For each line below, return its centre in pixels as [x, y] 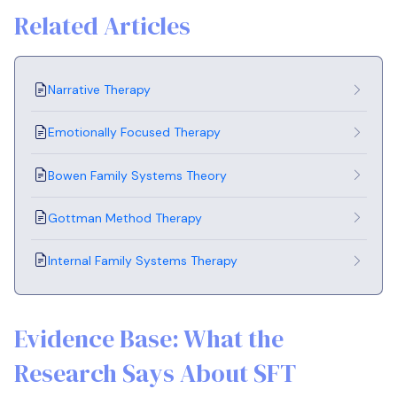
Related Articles [102, 26]
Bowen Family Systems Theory [137, 175]
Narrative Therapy [99, 90]
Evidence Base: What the [149, 338]
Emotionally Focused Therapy [134, 132]
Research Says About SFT [155, 373]
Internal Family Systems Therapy [143, 260]
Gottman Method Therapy [125, 218]
